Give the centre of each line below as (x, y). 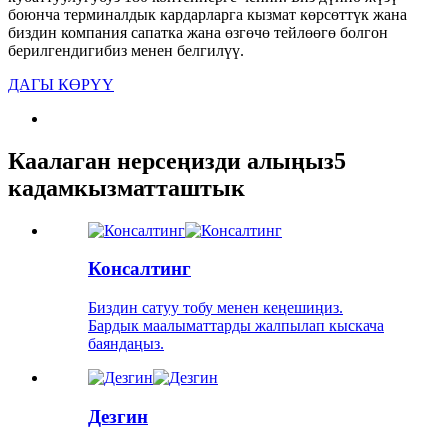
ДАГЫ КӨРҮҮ (61, 84)
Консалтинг (139, 269)
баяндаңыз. (126, 344)
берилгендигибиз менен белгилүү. (126, 50)
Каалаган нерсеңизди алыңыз (171, 160)
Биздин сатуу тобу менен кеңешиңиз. (215, 308)
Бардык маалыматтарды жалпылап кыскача (236, 326)
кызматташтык (159, 187)
